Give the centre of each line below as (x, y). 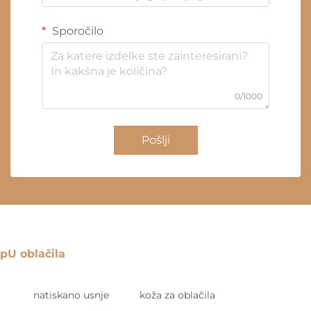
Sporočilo (76, 31)
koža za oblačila (177, 295)
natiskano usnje (71, 295)
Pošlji (155, 140)
